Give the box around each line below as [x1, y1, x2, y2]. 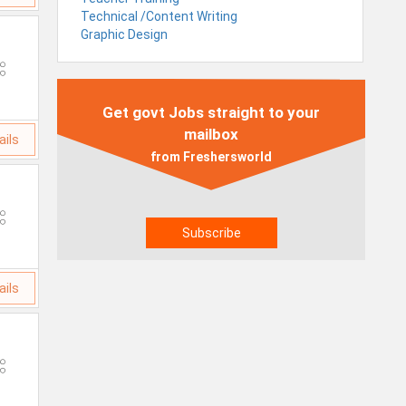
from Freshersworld [150, 149, 272, 164]
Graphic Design [81, 26, 168, 42]
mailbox [184, 124, 238, 143]
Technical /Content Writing [81, 8, 237, 24]
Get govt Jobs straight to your [102, 102, 320, 121]
